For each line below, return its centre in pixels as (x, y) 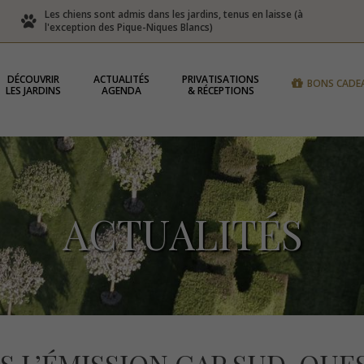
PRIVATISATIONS (221, 79)
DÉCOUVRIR (34, 79)
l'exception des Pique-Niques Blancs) (128, 27)
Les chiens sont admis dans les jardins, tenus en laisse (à (173, 14)
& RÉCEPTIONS (221, 91)
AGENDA (122, 91)
